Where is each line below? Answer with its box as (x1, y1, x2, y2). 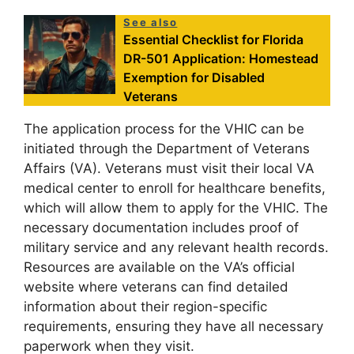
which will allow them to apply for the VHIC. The (24, 199, 328, 216)
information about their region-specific (24, 298, 267, 314)
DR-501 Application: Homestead (123, 50, 319, 66)
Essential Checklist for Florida (123, 31, 304, 47)
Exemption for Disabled (123, 69, 265, 85)
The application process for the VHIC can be (24, 120, 304, 137)
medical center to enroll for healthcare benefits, (24, 179, 326, 196)
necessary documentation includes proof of (24, 219, 299, 235)
